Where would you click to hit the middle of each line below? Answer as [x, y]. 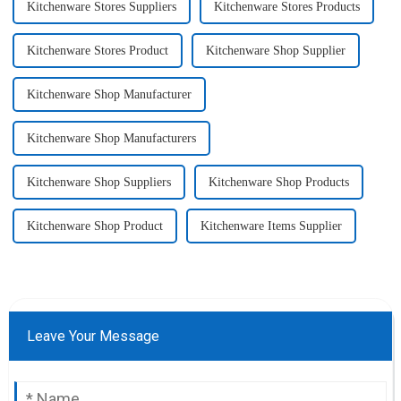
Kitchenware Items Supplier [271, 226]
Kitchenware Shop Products [278, 183]
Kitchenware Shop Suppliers [98, 183]
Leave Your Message [93, 337]
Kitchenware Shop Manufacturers [111, 139]
